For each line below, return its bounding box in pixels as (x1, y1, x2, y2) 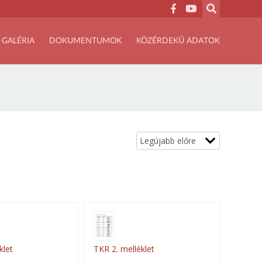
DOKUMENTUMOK (49, 37, 122, 45)
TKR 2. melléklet (94, 243, 154, 254)
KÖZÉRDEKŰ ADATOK (136, 37, 220, 45)
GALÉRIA (2, 37, 35, 45)
